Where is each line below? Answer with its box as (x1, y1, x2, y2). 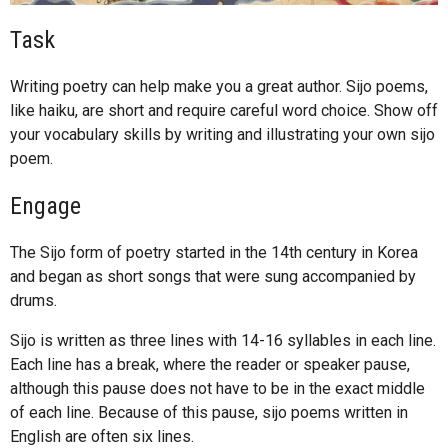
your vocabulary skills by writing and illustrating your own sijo (10, 124, 435, 144)
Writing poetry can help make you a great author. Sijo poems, (10, 76, 428, 96)
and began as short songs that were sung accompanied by (10, 266, 416, 286)
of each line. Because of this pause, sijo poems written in (10, 402, 408, 422)
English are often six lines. (10, 426, 194, 446)
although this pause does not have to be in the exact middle (10, 378, 425, 398)
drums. (10, 290, 57, 310)
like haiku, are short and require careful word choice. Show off (10, 100, 438, 120)
